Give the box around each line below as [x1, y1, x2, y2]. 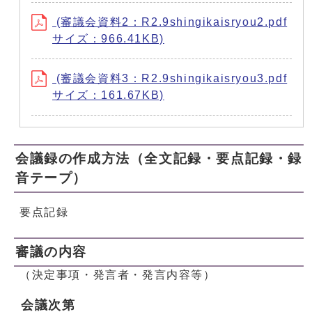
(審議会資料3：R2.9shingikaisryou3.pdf [52, 72, 288, 85]
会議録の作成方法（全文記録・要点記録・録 [15, 151, 303, 166]
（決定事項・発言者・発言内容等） [19, 269, 216, 281]
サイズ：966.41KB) [52, 33, 164, 45]
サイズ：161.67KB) [52, 89, 164, 102]
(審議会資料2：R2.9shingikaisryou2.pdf [52, 16, 288, 29]
